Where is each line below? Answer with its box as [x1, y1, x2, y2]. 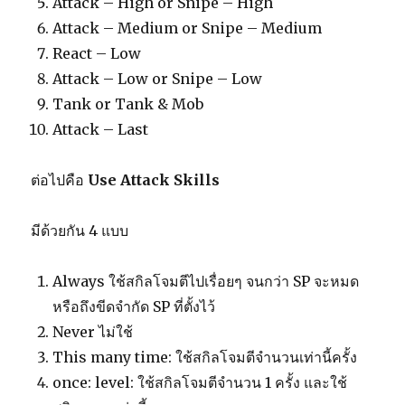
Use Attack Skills [84, 171, 221, 190]
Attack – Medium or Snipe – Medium [52, 19, 323, 38]
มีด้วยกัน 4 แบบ [31, 221, 129, 240]
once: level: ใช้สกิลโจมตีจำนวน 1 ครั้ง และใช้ [52, 373, 348, 392]
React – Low [52, 44, 142, 63]
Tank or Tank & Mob [52, 95, 204, 114]
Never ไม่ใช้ [52, 323, 134, 342]
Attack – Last [52, 120, 149, 139]
